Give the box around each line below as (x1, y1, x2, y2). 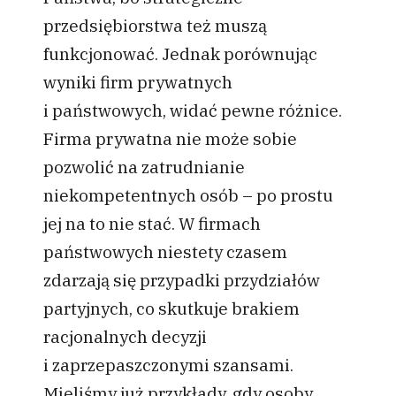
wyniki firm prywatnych (42, 70, 232, 93)
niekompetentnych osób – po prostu (42, 183, 333, 206)
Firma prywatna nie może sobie (42, 126, 297, 149)
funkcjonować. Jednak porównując (42, 42, 317, 65)
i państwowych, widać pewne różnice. (42, 98, 342, 121)
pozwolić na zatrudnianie (42, 155, 245, 178)
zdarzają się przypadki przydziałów (42, 268, 320, 291)
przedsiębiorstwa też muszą (42, 13, 267, 36)
